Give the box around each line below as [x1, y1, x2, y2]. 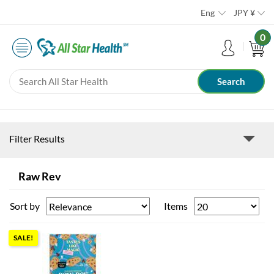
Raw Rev [18, 169, 61, 183]
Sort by [10, 200, 40, 212]
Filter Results [9, 133, 65, 145]
